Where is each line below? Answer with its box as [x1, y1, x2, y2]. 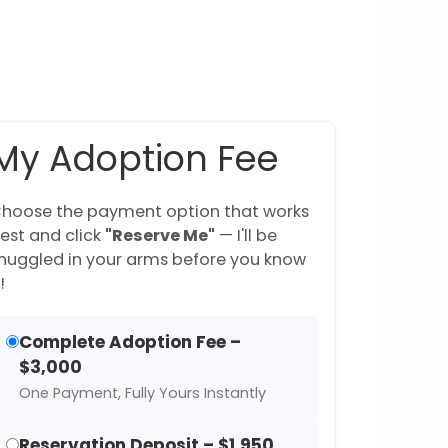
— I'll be [215, 224, 277, 247]
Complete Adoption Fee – [19, 330, 241, 354]
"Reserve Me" [105, 224, 215, 247]
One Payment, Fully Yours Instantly [19, 383, 266, 403]
